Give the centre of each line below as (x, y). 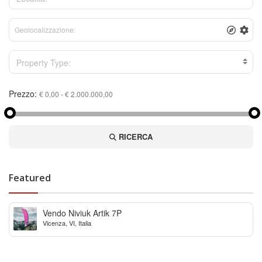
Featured (30, 178)
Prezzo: (23, 94)
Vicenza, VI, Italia (67, 223)
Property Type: (44, 62)
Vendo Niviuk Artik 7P (82, 213)
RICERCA (135, 137)
